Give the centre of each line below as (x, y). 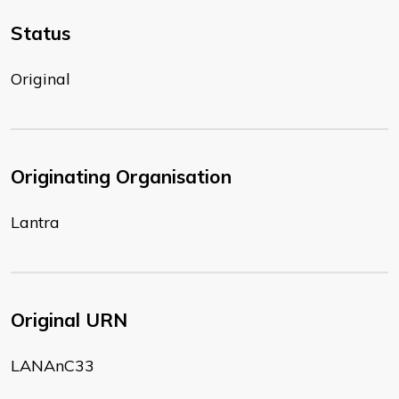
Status (41, 33)
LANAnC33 (53, 366)
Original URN (69, 320)
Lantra (35, 223)
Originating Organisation (121, 177)
